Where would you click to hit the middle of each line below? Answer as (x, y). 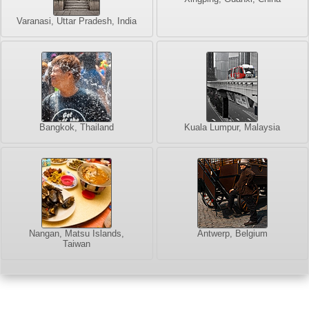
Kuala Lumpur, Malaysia (232, 128)
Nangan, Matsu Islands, (77, 234)
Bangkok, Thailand (77, 128)
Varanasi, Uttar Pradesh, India (77, 21)
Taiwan (77, 244)
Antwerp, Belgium (232, 234)
